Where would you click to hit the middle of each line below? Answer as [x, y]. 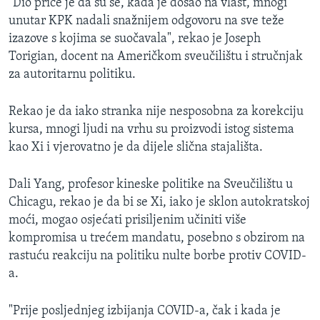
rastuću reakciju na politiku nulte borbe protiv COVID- [157, 256]
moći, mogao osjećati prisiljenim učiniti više [127, 221]
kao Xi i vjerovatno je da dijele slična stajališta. [136, 148]
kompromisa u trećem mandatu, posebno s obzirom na [157, 239]
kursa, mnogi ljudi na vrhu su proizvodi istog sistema [151, 130]
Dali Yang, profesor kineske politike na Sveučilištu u [151, 185]
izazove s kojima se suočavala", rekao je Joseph [135, 39]
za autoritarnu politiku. [72, 75]
